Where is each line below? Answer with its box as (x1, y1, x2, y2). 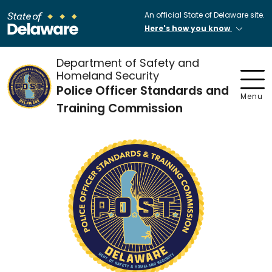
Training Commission (56, 99, 183, 117)
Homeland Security (56, 67, 159, 83)
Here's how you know (144, 23, 232, 33)
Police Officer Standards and (56, 81, 229, 99)
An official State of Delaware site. (144, 10, 265, 20)
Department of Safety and (56, 55, 199, 70)
